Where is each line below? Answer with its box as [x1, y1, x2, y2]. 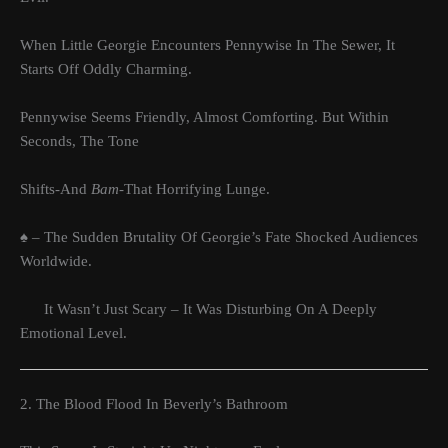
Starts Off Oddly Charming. [20, 60, 192, 77]
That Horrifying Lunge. [124, 180, 270, 197]
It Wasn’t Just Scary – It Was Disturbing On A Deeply [20, 300, 377, 317]
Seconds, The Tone [20, 132, 139, 149]
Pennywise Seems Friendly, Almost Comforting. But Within [20, 108, 389, 125]
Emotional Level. [20, 324, 127, 341]
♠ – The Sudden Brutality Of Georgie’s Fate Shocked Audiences [20, 228, 418, 245]
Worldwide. [20, 252, 92, 269]
